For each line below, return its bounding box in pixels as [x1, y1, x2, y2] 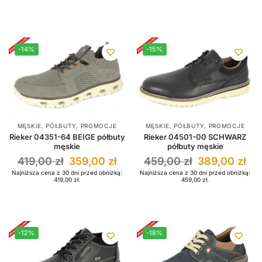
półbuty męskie [167, 142, 223, 151]
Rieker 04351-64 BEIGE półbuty [9, 132, 125, 142]
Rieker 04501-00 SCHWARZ [144, 132, 246, 142]
